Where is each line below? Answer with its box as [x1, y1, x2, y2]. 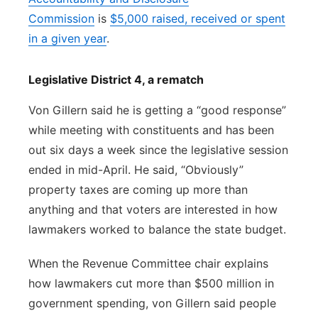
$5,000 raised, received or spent [110, 11, 285, 26]
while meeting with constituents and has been [28, 123, 274, 137]
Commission [28, 11, 94, 26]
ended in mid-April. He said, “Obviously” [28, 163, 243, 177]
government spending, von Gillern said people [28, 296, 276, 310]
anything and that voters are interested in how [28, 202, 278, 216]
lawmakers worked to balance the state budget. [28, 222, 286, 236]
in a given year [28, 31, 106, 45]
